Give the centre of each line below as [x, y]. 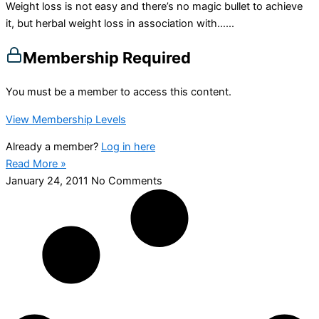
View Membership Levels [66, 119]
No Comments [127, 181]
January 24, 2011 [48, 181]
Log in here [128, 147]
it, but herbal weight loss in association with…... [120, 23]
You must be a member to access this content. [119, 92]
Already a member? [53, 147]
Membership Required [107, 57]
